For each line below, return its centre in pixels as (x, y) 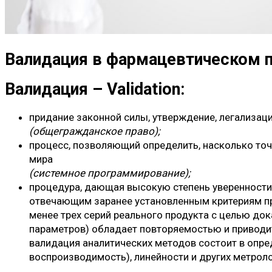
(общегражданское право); (95, 131)
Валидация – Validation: (95, 89)
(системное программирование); (110, 173)
